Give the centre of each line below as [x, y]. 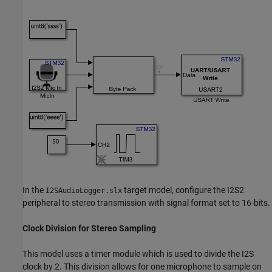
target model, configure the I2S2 [183, 190]
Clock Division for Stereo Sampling [89, 229]
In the [34, 190]
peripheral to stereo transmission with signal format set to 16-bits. [146, 203]
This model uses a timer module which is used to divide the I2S [138, 254]
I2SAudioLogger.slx [84, 191]
